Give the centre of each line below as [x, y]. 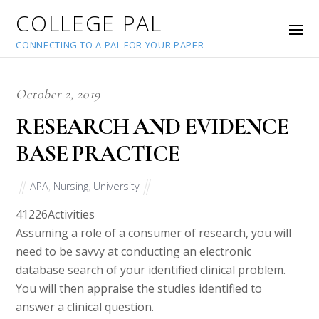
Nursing [71, 186]
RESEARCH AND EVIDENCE [152, 127]
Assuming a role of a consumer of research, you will [154, 233]
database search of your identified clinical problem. [151, 270]
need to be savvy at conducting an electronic [134, 252]
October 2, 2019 [58, 94]
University [117, 186]
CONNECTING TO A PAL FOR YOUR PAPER [110, 45]
